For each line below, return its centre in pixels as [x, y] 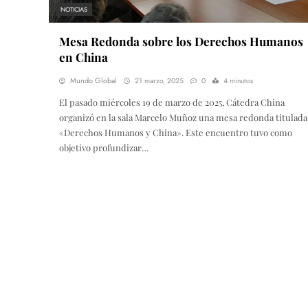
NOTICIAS [74, 10]
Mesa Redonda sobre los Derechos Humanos [181, 41]
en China [84, 57]
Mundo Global [93, 81]
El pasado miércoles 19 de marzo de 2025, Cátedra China [172, 102]
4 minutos [238, 81]
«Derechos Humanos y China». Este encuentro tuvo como [176, 133]
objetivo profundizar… [104, 148]
